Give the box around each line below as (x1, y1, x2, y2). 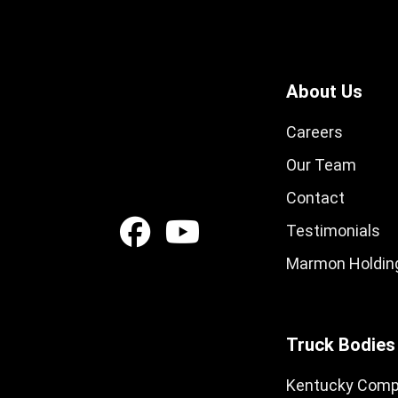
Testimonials (286, 221, 380, 240)
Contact (286, 188, 345, 207)
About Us (286, 81, 362, 102)
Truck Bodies (286, 334, 395, 355)
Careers (286, 123, 343, 141)
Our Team (286, 155, 356, 174)
